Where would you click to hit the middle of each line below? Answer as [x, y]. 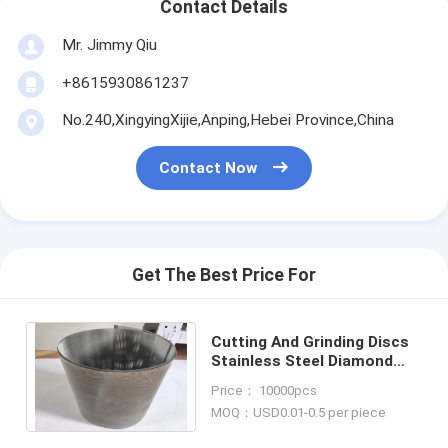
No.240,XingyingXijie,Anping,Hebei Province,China [227, 119]
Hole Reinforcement [286, 379]
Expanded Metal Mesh [292, 398]
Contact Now [208, 168]
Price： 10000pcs [264, 390]
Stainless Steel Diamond [302, 360]
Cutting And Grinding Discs [310, 341]
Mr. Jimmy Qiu [109, 44]
